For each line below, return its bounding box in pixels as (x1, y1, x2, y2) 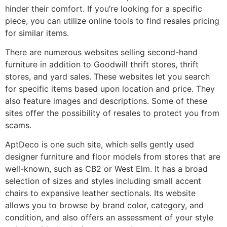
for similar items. (5, 27, 69, 38)
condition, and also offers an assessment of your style (5, 212, 213, 223)
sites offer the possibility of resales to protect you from (5, 108, 219, 119)
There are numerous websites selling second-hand (5, 47, 198, 58)
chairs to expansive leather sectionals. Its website (5, 188, 196, 199)
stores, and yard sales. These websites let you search (5, 71, 210, 82)
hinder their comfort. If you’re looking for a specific (5, 3, 202, 14)
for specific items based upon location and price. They (5, 84, 215, 94)
